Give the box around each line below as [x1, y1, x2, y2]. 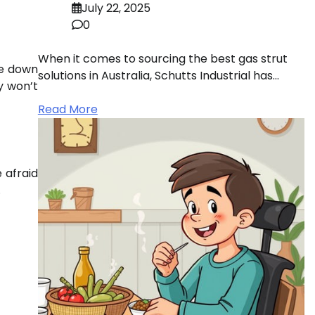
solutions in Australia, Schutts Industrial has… [37, 67, 279, 84]
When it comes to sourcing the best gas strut [37, 50, 288, 67]
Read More [37, 101, 98, 117]
